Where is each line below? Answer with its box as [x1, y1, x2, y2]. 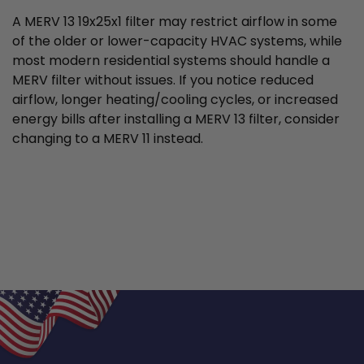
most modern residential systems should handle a [12, 50, 330, 70]
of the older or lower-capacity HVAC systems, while [12, 31, 342, 50]
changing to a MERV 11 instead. [12, 128, 203, 148]
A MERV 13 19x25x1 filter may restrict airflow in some [12, 11, 337, 31]
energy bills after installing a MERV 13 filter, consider [12, 109, 340, 128]
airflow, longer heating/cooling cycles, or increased [12, 89, 338, 109]
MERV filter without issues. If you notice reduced [12, 70, 314, 89]
